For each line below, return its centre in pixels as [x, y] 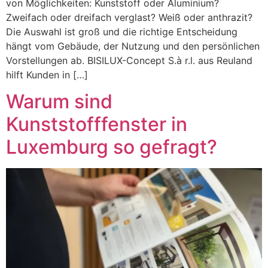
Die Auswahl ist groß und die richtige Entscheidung [122, 31]
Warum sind [59, 102]
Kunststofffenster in [97, 124]
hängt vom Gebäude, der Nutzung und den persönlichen [133, 46]
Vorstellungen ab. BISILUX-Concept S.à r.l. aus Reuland [129, 60]
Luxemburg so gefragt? [112, 147]
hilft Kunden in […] [47, 74]
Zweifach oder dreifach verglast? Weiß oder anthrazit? [129, 17]
